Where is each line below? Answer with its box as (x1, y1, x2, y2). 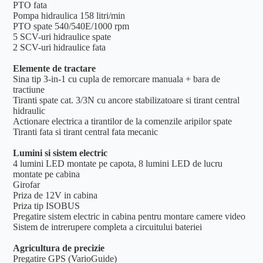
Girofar (13, 180, 41, 190)
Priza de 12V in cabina (13, 190, 98, 201)
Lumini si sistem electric (13, 148, 108, 159)
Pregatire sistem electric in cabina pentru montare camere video (13, 211, 246, 222)
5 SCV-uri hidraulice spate (13, 32, 112, 42)
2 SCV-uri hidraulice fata (13, 42, 106, 53)
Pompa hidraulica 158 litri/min (13, 11, 126, 21)
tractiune (13, 85, 45, 95)
